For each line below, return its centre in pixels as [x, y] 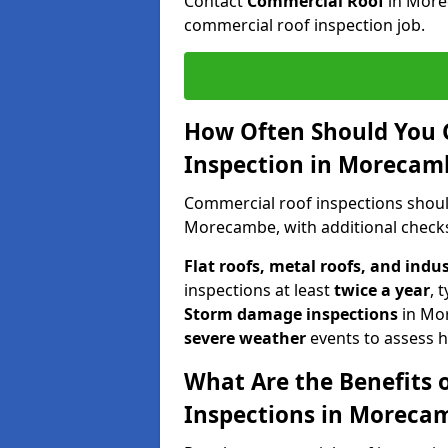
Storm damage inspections [291, 313]
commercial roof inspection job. [304, 24]
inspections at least [259, 289]
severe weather [245, 337]
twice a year [382, 289]
